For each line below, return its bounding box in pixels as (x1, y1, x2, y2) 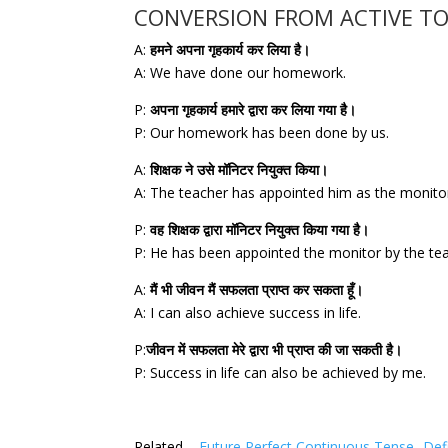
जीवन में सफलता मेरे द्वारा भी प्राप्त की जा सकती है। (146, 339, 403, 359)
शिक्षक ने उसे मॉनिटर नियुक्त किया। (150, 159, 329, 179)
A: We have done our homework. (134, 62, 347, 82)
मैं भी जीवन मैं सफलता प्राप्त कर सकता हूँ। (150, 279, 364, 299)
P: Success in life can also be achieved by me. (134, 362, 427, 382)
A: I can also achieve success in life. (134, 302, 362, 322)
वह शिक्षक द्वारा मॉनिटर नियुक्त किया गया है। (150, 219, 370, 239)
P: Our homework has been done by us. (134, 122, 390, 142)
